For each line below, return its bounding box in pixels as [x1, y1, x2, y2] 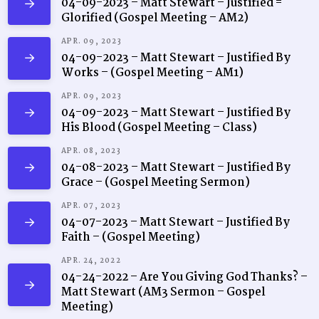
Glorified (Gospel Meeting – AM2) [61, 9, 249, 28]
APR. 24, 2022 [61, 254, 121, 266]
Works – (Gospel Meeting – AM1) [61, 63, 244, 82]
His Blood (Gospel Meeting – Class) [61, 118, 258, 137]
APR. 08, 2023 [61, 145, 121, 157]
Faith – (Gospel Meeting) [61, 228, 201, 246]
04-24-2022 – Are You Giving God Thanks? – [61, 268, 308, 286]
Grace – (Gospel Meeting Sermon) [61, 173, 251, 192]
